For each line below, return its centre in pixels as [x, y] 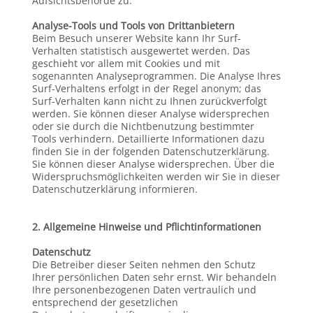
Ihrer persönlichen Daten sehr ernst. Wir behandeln [154, 277]
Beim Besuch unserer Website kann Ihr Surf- [136, 38]
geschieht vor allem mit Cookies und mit [126, 63]
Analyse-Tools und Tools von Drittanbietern [133, 26]
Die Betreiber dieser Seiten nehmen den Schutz [144, 264]
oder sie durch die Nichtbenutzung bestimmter [143, 126]
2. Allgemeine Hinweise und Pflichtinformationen [146, 227]
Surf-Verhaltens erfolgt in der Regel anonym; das [146, 88]
